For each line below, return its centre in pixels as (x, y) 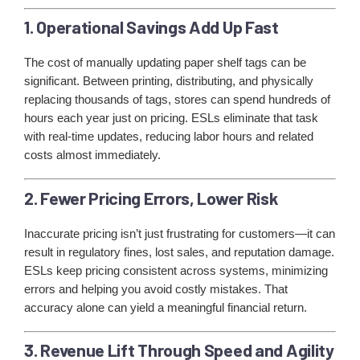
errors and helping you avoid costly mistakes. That (156, 288)
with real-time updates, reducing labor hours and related (169, 137)
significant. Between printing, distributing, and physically (169, 81)
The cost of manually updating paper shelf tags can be (165, 63)
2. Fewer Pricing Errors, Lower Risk (151, 197)
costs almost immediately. (92, 155)
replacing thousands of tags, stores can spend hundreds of (177, 100)
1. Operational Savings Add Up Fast (151, 27)
